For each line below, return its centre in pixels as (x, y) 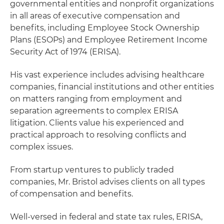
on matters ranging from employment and (96, 99)
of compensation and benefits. (71, 194)
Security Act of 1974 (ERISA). (65, 52)
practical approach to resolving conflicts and (98, 135)
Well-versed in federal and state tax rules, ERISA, (106, 217)
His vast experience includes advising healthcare (107, 75)
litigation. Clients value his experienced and (97, 123)
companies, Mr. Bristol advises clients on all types (107, 182)
